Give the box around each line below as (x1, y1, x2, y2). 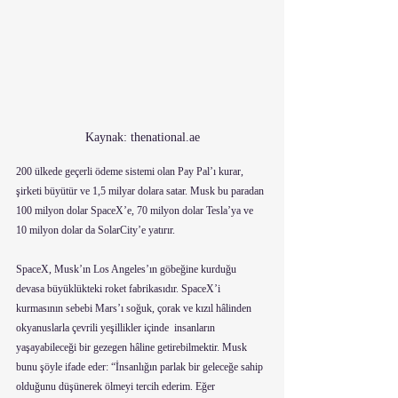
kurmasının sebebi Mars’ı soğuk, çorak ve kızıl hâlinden (16, 301, 254, 314)
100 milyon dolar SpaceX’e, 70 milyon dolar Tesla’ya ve (16, 203, 256, 217)
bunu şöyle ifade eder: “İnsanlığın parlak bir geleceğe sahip (16, 360, 266, 373)
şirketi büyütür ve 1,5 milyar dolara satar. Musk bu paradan (16, 184, 267, 197)
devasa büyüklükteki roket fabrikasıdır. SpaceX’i (16, 282, 223, 295)
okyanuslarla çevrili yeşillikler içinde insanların (16, 321, 218, 334)
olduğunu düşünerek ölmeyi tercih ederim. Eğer (16, 379, 218, 393)
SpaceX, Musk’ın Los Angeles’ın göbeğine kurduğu (16, 262, 239, 275)
